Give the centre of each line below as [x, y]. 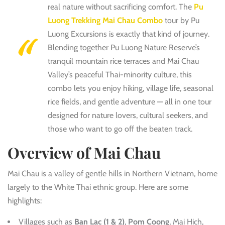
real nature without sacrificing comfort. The [121, 7]
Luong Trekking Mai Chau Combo [105, 20]
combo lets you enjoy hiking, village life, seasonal [131, 88]
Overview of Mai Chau [84, 152]
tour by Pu [181, 20]
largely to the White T [44, 187]
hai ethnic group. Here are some [135, 187]
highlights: [25, 200]
